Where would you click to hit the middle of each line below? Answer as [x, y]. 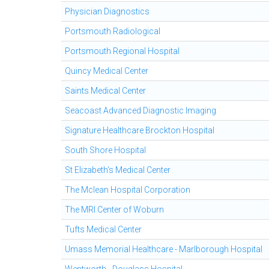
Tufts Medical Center [103, 229]
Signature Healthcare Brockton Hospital [140, 130]
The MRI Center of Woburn [114, 210]
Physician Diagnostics [107, 11]
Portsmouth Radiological [113, 31]
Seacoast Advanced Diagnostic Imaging [141, 110]
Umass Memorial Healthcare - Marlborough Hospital [164, 249]
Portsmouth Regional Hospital [122, 51]
